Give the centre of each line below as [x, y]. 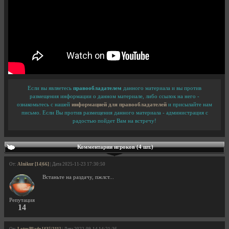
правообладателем [97, 88]
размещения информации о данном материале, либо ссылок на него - [114, 97]
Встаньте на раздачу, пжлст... [78, 177]
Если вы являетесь [50, 88]
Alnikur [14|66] [33, 164]
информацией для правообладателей [119, 105]
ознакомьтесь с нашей [44, 105]
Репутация [22, 200]
